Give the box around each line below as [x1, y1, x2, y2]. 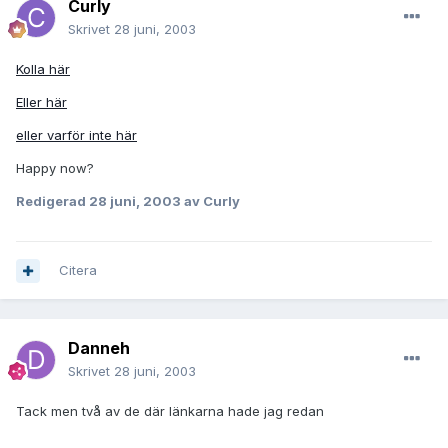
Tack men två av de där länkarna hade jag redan [16, 403, 324, 420]
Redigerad [16, 193, 89, 210]
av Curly [181, 193, 240, 210]
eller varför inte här [16, 127, 137, 144]
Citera [59, 262, 97, 279]
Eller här [16, 94, 67, 111]
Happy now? [16, 160, 94, 177]
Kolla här [16, 61, 70, 78]
